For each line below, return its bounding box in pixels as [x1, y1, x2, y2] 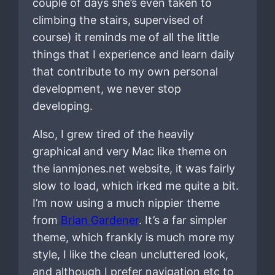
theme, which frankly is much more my [32, 230, 234, 244]
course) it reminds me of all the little [32, 30, 219, 44]
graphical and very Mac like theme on [32, 144, 227, 158]
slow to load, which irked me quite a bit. [32, 179, 239, 192]
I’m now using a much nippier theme [32, 196, 220, 209]
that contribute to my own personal [32, 64, 218, 78]
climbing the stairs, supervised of [32, 13, 204, 26]
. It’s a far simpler [138, 213, 227, 227]
